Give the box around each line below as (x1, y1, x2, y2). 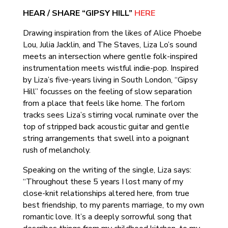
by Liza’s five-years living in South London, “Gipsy (22, 74, 197, 85)
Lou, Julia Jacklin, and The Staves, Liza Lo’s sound (22, 39, 197, 50)
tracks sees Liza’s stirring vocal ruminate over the (22, 109, 198, 121)
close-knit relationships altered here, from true (22, 188, 189, 199)
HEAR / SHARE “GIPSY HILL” (22, 8, 134, 19)
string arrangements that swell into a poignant (22, 133, 189, 144)
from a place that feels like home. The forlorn (22, 98, 185, 109)
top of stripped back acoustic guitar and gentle (22, 121, 189, 132)
